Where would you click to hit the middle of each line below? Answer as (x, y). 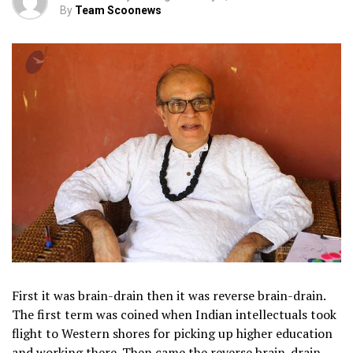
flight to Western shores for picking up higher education (172, 334)
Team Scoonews (118, 10)
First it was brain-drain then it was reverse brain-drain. (169, 296)
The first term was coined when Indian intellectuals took (174, 315)
